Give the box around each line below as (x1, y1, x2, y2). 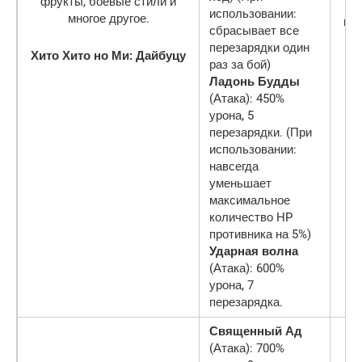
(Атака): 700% (209, 340, 284, 356)
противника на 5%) (209, 226, 311, 242)
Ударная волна (209, 243, 298, 259)
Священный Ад (209, 323, 302, 339)
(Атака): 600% (209, 260, 284, 276)
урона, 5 (209, 107, 254, 123)
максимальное (209, 192, 290, 208)
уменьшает (209, 175, 271, 191)
